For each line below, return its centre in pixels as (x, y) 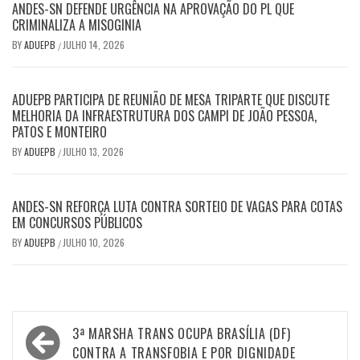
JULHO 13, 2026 (93, 151)
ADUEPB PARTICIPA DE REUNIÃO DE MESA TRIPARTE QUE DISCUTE (171, 99)
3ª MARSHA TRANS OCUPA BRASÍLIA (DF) (182, 333)
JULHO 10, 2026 (94, 242)
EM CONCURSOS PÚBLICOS (77, 222)
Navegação (66, 332)
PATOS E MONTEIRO (59, 131)
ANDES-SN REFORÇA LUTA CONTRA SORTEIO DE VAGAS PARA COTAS (177, 206)
